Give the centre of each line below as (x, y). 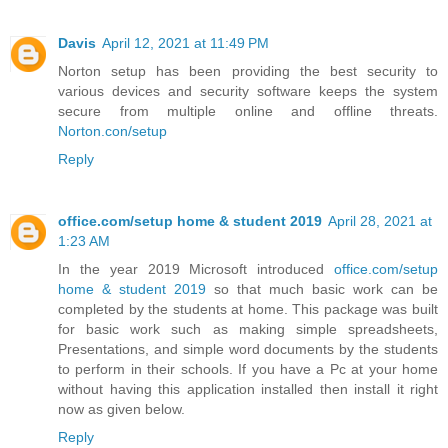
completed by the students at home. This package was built (248, 308)
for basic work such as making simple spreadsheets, (248, 328)
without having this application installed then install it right (248, 388)
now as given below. (121, 408)
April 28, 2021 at (380, 220)
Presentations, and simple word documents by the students (248, 348)
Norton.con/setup (112, 130)
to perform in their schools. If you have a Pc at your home (248, 368)
